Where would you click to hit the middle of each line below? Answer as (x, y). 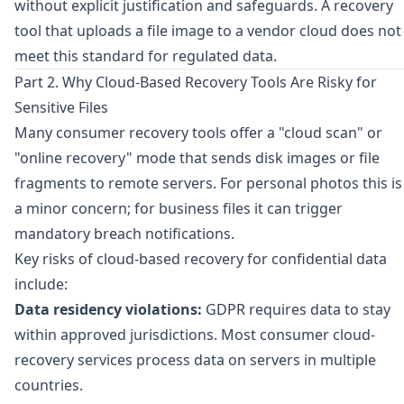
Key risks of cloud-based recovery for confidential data (201, 259)
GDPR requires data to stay (296, 309)
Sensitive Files (61, 107)
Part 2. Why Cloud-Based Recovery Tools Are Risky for (196, 82)
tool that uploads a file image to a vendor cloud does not (208, 31)
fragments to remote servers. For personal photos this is (208, 183)
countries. (49, 385)
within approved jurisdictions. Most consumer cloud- (195, 335)
